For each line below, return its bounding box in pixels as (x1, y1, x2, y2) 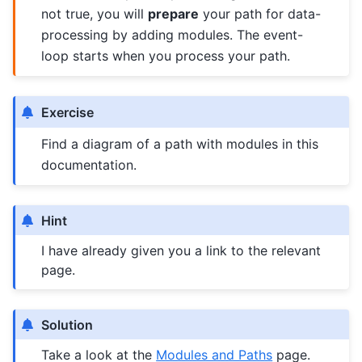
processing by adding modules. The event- (41, 26, 304, 43)
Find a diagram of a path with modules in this (41, 135, 319, 152)
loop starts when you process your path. (41, 47, 291, 64)
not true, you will (41, 5, 149, 22)
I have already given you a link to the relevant (41, 242, 322, 259)
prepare (148, 5, 200, 22)
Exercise (41, 103, 95, 120)
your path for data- (199, 5, 322, 22)
